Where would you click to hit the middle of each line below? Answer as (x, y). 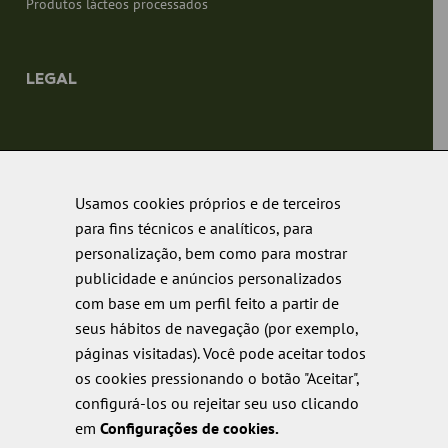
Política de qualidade (90, 274)
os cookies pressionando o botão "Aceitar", (217, 378)
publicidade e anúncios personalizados (208, 278)
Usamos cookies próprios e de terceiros (208, 203)
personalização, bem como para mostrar (211, 253)
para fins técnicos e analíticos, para (194, 228)
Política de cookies (82, 198)
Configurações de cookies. (189, 428)
